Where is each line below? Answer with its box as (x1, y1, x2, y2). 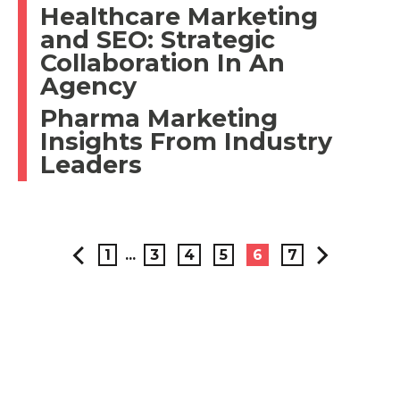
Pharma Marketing (40, 103, 278, 133)
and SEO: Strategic (40, 24, 275, 54)
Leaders (40, 149, 142, 179)
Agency (40, 71, 137, 101)
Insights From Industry (40, 126, 332, 156)
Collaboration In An (40, 47, 285, 78)
